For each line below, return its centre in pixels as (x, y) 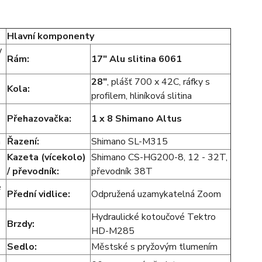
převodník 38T (122, 172)
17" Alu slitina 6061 (136, 59)
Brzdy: (20, 224)
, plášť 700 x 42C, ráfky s (158, 82)
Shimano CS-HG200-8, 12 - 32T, (159, 158)
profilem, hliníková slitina (141, 96)
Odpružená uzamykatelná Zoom (156, 194)
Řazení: (23, 142)
